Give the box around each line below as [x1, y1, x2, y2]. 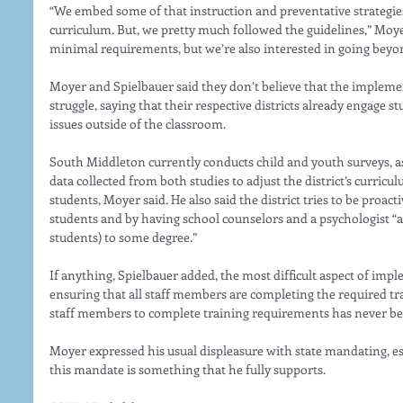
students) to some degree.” [49, 228, 200, 246]
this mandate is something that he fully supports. [49, 361, 328, 378]
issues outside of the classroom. [49, 115, 228, 132]
